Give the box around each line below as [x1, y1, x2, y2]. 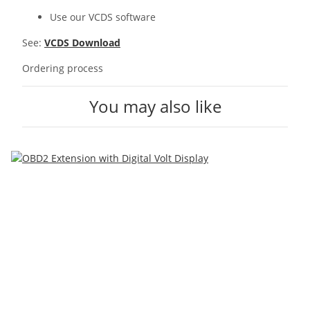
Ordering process [22, 62, 103, 75]
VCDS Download [44, 36, 120, 50]
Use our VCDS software [50, 10, 156, 24]
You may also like [89, 95, 221, 118]
